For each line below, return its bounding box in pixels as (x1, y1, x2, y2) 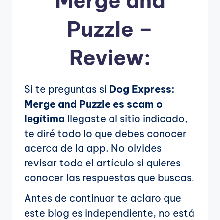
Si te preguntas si (24, 82, 109, 95)
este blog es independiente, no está (24, 206, 194, 219)
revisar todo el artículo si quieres (24, 156, 181, 169)
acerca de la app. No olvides (24, 141, 162, 154)
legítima (24, 112, 67, 125)
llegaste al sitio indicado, (67, 112, 188, 125)
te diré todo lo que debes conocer (24, 127, 187, 139)
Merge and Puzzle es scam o (24, 97, 163, 110)
